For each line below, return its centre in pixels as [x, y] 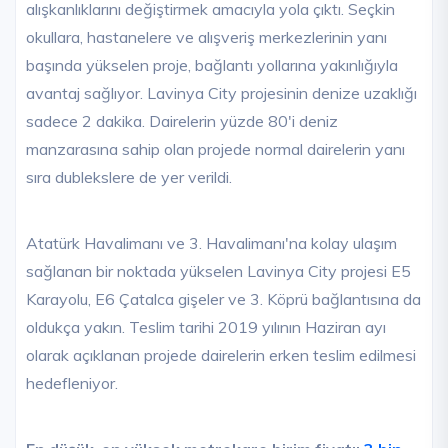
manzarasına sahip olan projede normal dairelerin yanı [215, 148]
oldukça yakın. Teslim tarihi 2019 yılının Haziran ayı [206, 326]
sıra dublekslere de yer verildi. [131, 176]
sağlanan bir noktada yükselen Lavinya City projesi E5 [218, 270]
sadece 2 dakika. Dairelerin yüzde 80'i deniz [182, 120]
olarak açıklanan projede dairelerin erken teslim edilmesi [221, 354]
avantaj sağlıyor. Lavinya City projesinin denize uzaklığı [221, 92]
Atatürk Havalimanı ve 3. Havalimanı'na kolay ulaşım [211, 242]
